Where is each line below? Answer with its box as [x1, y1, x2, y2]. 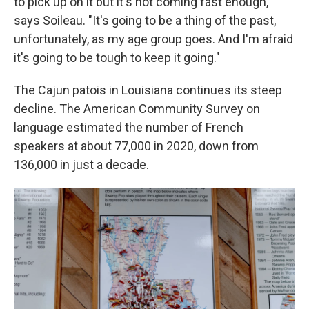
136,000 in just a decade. [14, 157, 149, 172]
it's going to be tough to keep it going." [14, 50, 220, 66]
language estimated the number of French [14, 120, 243, 135]
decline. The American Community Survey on [14, 101, 260, 117]
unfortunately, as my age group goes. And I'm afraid [14, 32, 293, 47]
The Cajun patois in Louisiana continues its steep [14, 83, 282, 98]
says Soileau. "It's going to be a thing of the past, [14, 13, 276, 28]
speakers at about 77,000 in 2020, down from [14, 139, 259, 154]
